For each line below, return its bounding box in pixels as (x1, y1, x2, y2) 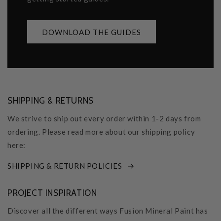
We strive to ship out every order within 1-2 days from (7, 114, 201, 123)
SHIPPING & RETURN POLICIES (7, 161, 122, 171)
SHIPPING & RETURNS (7, 96, 94, 106)
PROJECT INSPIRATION (7, 188, 97, 198)
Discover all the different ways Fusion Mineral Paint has (7, 206, 208, 216)
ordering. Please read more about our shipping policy (7, 127, 195, 137)
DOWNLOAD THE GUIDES (42, 27, 141, 37)
